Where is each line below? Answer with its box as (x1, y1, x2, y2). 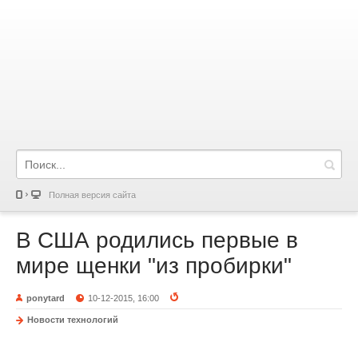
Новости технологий (27, 315, 118, 324)
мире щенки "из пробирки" (16, 253, 292, 278)
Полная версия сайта (49, 190, 136, 200)
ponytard (26, 293, 65, 303)
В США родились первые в (16, 228, 298, 253)
